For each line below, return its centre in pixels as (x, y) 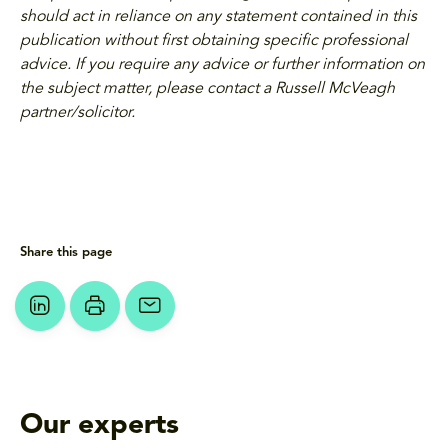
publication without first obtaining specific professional (214, 41)
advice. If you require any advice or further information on (222, 65)
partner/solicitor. (77, 113)
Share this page (66, 253)
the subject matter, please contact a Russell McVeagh (207, 89)
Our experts (99, 426)
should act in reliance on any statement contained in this (218, 17)
